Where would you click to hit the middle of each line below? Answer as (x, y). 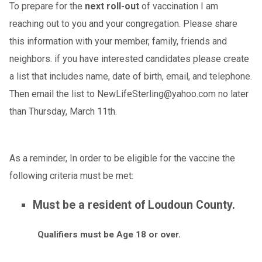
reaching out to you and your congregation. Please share (123, 23)
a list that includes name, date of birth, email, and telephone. (130, 76)
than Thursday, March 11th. (63, 111)
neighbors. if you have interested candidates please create (129, 58)
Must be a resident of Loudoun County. (134, 205)
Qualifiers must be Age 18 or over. (109, 234)
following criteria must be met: (71, 175)
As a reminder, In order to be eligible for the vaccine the (122, 158)
